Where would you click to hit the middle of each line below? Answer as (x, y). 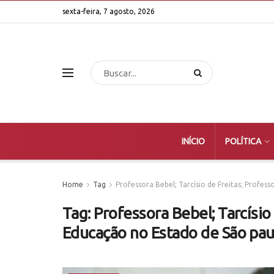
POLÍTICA (243, 141)
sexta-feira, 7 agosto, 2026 (109, 11)
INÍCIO (193, 141)
